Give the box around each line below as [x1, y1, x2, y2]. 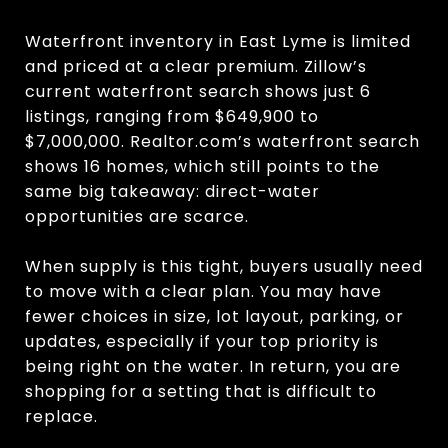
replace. [25, 404, 98, 428]
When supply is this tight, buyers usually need [25, 254, 423, 278]
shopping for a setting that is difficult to [25, 379, 377, 403]
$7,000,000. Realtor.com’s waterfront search [25, 129, 420, 153]
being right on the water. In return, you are [25, 354, 401, 378]
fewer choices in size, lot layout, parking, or [25, 304, 404, 328]
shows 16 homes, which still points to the [25, 154, 380, 178]
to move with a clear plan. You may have [25, 279, 382, 303]
